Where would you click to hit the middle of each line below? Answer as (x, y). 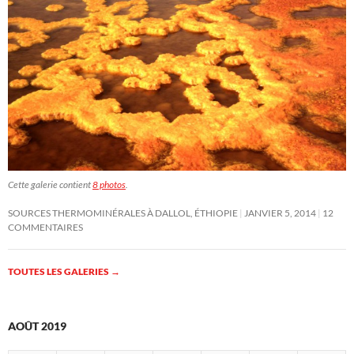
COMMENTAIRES (45, 228)
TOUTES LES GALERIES (59, 272)
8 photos (109, 185)
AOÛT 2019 (37, 326)
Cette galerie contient (50, 185)
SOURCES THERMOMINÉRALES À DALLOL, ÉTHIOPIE (123, 213)
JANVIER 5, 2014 (280, 213)
